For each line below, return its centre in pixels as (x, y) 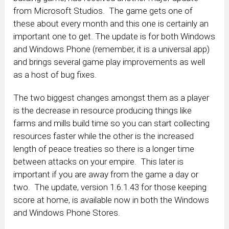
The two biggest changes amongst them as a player (111, 98)
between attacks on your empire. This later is (99, 162)
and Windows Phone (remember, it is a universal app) (112, 49)
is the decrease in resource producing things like (103, 111)
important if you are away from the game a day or (106, 175)
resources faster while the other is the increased (104, 136)
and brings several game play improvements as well (109, 62)
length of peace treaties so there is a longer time (104, 149)
